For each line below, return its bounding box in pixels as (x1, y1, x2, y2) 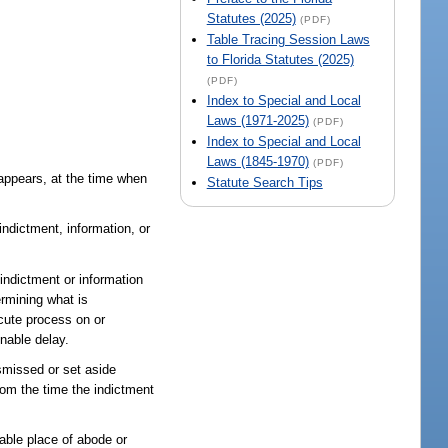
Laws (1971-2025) (206, 113, 309, 129)
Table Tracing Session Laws (206, 32, 370, 48)
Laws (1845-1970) (206, 154, 309, 170)
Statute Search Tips (206, 175, 323, 191)
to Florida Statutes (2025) (206, 52, 354, 68)
